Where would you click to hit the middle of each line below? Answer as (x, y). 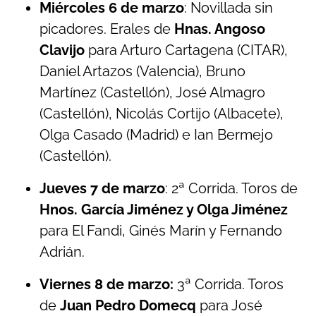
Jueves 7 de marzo (102, 188)
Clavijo (62, 50)
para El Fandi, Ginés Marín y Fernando (161, 231)
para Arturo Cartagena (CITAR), (186, 50)
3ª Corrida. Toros (229, 284)
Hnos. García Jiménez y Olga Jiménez (164, 209)
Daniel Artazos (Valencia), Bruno (142, 71)
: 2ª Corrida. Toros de (231, 188)
